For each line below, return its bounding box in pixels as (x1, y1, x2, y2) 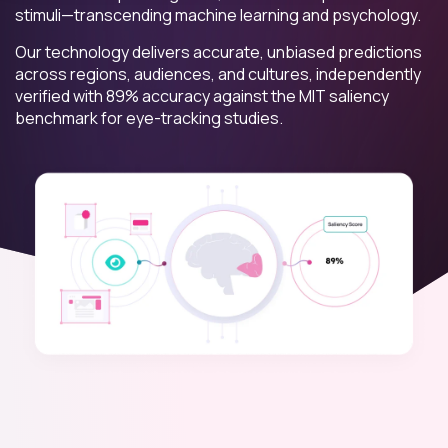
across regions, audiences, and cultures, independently (15, 63, 421, 85)
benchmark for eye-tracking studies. (15, 107, 283, 129)
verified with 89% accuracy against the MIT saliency (15, 85, 389, 107)
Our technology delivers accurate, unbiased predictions (15, 41, 422, 63)
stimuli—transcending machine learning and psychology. (15, 4, 421, 26)
